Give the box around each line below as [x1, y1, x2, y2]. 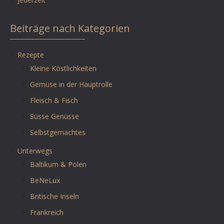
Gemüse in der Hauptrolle [30, 79, 112, 89]
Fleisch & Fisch [30, 95, 78, 105]
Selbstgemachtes [30, 127, 85, 137]
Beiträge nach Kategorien [10, 21, 130, 35]
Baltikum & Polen [30, 159, 86, 169]
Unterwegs [17, 145, 52, 155]
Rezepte [17, 49, 44, 59]
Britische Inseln [30, 191, 79, 201]
